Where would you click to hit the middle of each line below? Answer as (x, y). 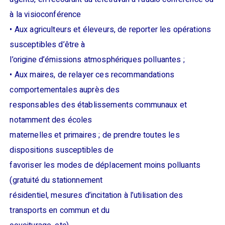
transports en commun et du (60, 210)
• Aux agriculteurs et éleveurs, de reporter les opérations (110, 30)
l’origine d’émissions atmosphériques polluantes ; (97, 60)
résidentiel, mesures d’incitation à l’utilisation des (96, 195)
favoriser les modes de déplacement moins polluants (105, 165)
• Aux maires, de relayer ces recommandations (92, 75)
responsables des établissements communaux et (98, 105)
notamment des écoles (51, 120)
